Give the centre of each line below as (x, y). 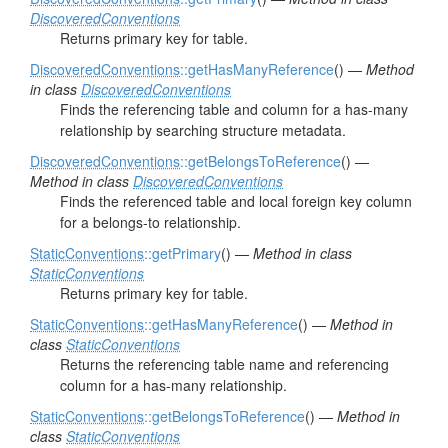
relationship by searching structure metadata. (203, 130)
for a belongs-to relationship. (150, 222)
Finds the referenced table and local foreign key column (236, 201)
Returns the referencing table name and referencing (224, 364)
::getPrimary (182, 253)
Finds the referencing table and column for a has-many (234, 109)
